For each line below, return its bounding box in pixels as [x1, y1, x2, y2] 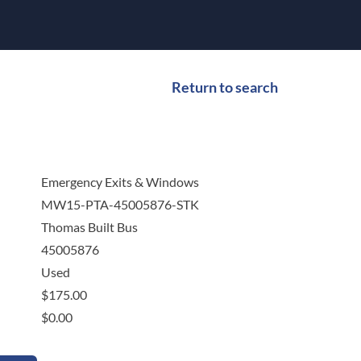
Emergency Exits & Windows [40, 174, 199, 190]
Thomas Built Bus [40, 219, 138, 235]
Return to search [172, 78, 278, 97]
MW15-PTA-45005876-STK [40, 197, 199, 213]
